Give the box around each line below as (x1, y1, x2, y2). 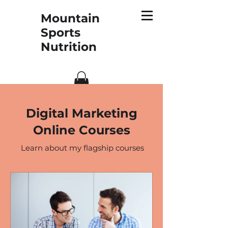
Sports (41, 25, 80, 40)
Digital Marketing (25, 105, 137, 121)
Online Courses (33, 122, 130, 137)
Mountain (41, 11, 100, 25)
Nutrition (41, 40, 97, 54)
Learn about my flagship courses (19, 142, 144, 153)
